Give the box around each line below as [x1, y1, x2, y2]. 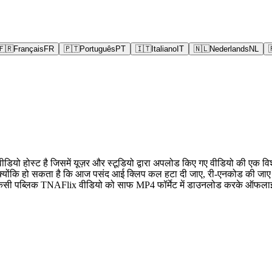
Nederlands [209, 44, 249, 53]
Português [80, 44, 115, 53]
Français [13, 44, 44, 53]
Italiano [151, 44, 177, 53]
